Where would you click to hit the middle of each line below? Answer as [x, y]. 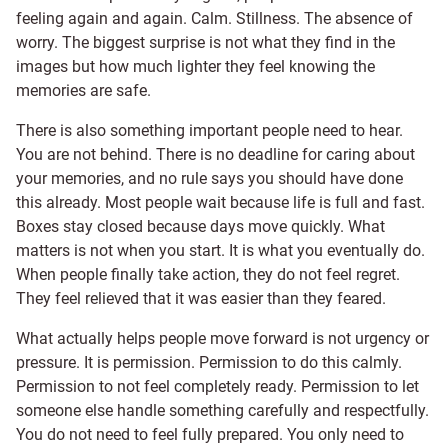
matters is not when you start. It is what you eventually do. [220, 250]
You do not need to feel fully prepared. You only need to [210, 434]
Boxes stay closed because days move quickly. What [200, 226]
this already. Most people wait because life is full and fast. [220, 202]
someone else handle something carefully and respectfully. [222, 410]
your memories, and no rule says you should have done [209, 178]
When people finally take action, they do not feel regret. [208, 274]
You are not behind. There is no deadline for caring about [215, 154]
